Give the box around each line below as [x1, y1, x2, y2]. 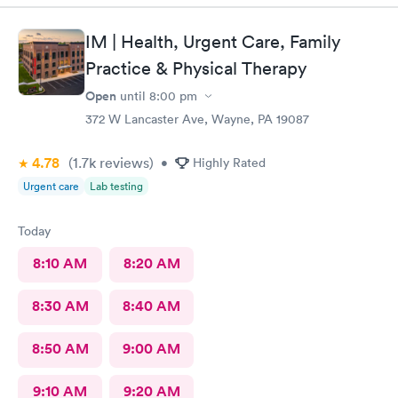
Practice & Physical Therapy [85, 58, 306, 79]
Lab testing [90, 179, 143, 194]
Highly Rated [193, 155, 266, 171]
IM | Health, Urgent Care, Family [85, 31, 340, 52]
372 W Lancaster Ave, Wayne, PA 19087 [85, 111, 309, 127]
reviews [96, 154, 149, 171]
